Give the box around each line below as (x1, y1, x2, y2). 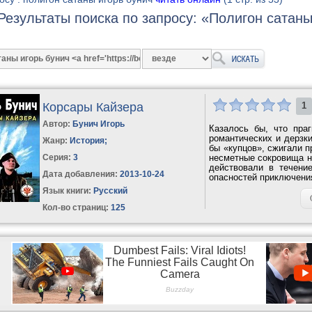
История (70, 135, 105, 146)
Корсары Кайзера (42, 100, 144, 114)
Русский (91, 185, 128, 196)
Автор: (42, 118, 73, 129)
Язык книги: (42, 185, 92, 196)
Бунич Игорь (72, 118, 125, 129)
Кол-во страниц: (42, 202, 109, 212)
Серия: (42, 152, 74, 162)
